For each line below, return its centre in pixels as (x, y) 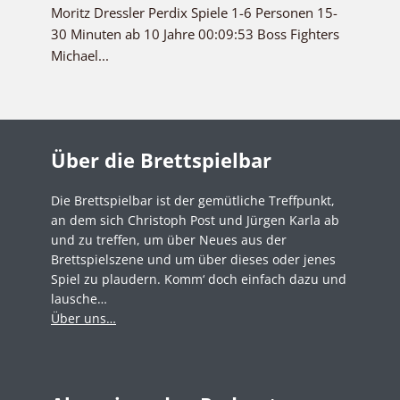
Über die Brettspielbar (161, 160)
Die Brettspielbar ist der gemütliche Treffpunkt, (193, 201)
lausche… (79, 299)
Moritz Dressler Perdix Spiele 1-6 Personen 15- (194, 13)
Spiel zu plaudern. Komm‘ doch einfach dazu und (199, 279)
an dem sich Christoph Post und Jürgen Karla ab (195, 221)
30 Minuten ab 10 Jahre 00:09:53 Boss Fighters (195, 34)
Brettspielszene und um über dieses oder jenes (193, 260)
